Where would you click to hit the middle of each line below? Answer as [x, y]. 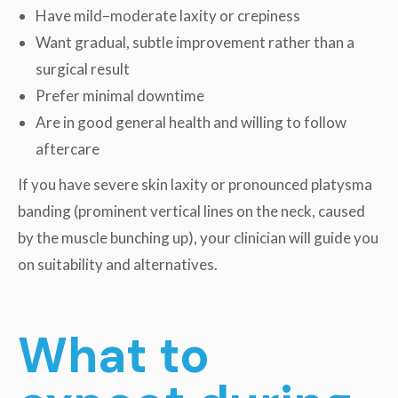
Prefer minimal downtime [121, 95]
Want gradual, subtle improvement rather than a [195, 42]
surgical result [84, 68]
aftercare [69, 148]
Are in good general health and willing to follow [191, 122]
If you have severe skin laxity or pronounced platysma [195, 184]
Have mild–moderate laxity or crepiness [169, 15]
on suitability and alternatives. [119, 264]
